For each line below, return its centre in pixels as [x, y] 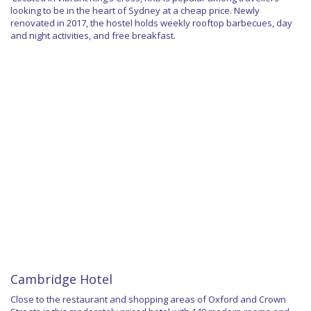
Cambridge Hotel [61, 279]
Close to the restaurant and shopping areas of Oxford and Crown [148, 300]
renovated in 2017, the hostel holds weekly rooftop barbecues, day [151, 23]
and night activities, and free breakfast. [93, 35]
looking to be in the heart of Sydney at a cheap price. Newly [135, 10]
